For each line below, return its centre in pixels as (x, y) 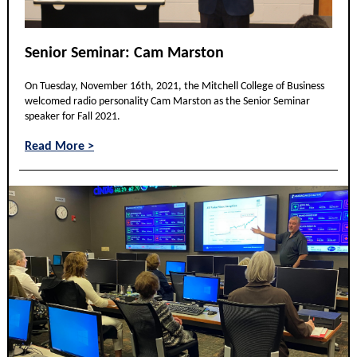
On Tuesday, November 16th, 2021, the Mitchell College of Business (175, 86)
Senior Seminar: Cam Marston (124, 53)
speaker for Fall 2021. (73, 117)
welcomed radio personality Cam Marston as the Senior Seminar (167, 102)
